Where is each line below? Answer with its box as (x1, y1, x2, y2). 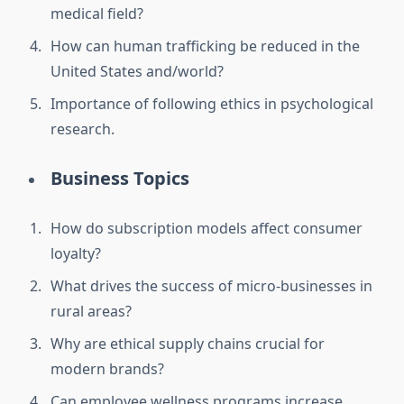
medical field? (50, 4, 143, 24)
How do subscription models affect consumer (50, 218, 363, 239)
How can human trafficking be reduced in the (50, 36, 360, 57)
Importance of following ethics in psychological (50, 94, 373, 115)
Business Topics (50, 166, 189, 191)
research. (50, 119, 115, 140)
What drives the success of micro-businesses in (50, 276, 372, 297)
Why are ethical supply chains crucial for (50, 334, 325, 354)
